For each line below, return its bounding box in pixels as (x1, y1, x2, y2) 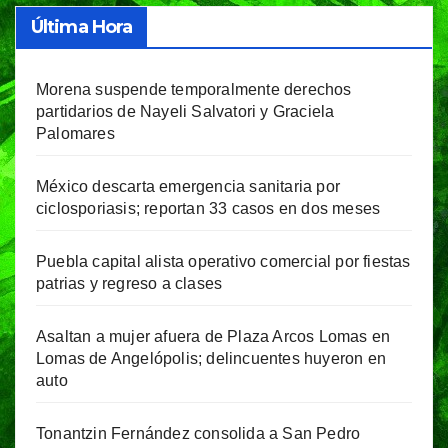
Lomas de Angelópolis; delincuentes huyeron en (36, 350, 387, 368)
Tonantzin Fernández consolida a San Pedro (36, 425, 361, 443)
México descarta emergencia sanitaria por (36, 178, 341, 196)
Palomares (36, 125, 115, 143)
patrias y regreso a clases (36, 275, 223, 293)
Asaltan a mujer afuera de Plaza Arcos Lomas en (36, 328, 391, 346)
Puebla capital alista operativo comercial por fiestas (36, 253, 411, 271)
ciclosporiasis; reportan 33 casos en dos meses (36, 200, 381, 218)
